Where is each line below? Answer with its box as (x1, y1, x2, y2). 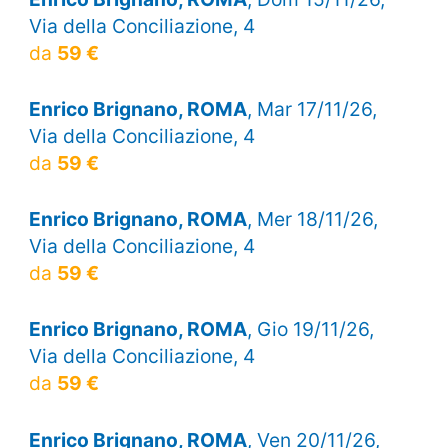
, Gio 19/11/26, (246, 317, 374, 342)
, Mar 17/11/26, (246, 96, 377, 121)
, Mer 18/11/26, (246, 207, 378, 232)
